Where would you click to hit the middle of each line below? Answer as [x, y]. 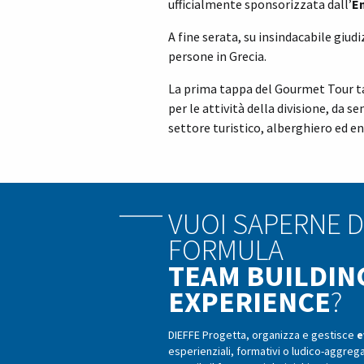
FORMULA [226, 250]
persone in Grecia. [217, 56]
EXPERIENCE [249, 302]
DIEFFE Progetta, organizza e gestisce [262, 335]
